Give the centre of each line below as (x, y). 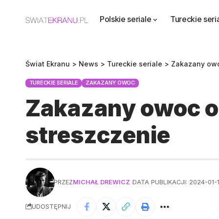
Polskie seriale (126, 19)
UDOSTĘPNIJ (51, 207)
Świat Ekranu (48, 64)
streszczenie (98, 135)
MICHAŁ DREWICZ (102, 182)
